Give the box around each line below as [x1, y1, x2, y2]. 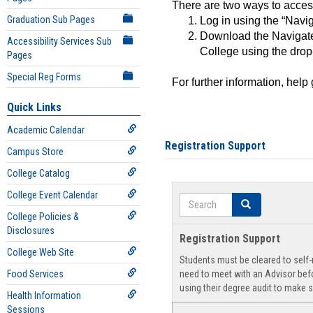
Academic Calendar [7, 124, 85, 136]
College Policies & [7, 211, 79, 222]
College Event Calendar [7, 189, 98, 201]
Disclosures [7, 225, 54, 236]
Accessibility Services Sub [7, 36, 112, 47]
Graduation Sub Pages [7, 14, 95, 25]
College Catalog [7, 168, 70, 179]
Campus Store [7, 146, 64, 157]
